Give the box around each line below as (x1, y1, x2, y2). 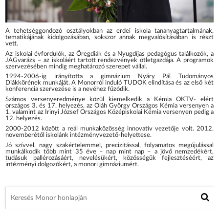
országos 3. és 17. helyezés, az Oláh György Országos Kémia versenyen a (5, 103, 214, 109)
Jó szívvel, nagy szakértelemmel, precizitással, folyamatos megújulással (5, 142, 214, 149)
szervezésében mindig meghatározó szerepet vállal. (5, 63, 148, 70)
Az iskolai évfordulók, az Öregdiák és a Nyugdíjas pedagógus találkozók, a (5, 50, 214, 57)
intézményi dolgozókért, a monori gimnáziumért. (5, 161, 139, 168)
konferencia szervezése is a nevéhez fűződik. (5, 86, 130, 93)
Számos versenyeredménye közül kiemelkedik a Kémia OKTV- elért (5, 96, 214, 103)
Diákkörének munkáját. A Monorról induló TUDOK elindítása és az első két (5, 80, 214, 87)
